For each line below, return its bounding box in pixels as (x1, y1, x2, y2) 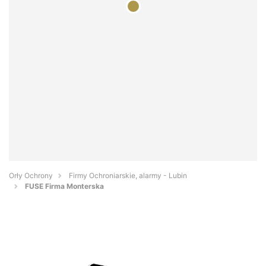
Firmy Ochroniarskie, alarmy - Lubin (69, 171, 187, 180)
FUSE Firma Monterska (25, 182, 104, 191)
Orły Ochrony (9, 171, 53, 180)
